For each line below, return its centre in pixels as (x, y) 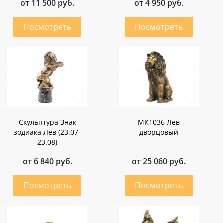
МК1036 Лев (159, 122)
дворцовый (159, 132)
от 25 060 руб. (159, 162)
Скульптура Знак (47, 122)
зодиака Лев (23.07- (47, 132)
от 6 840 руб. (47, 162)
